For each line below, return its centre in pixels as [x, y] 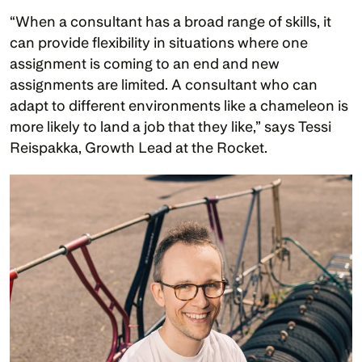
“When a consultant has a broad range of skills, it [170, 21]
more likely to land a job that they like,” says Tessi [170, 126]
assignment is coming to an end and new [145, 63]
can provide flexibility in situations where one [159, 42]
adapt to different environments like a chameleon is [179, 105]
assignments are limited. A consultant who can [164, 84]
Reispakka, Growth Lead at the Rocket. [140, 147]
